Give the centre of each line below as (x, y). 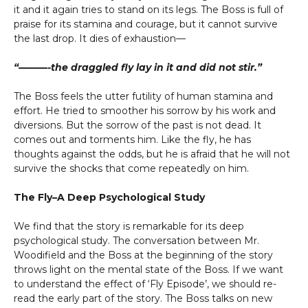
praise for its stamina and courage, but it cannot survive (146, 24)
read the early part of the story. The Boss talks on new (143, 298)
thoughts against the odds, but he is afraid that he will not (152, 154)
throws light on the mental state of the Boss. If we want (148, 269)
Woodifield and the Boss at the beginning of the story (143, 255)
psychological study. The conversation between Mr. (136, 241)
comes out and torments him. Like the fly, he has (132, 140)
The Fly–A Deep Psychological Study (109, 197)
